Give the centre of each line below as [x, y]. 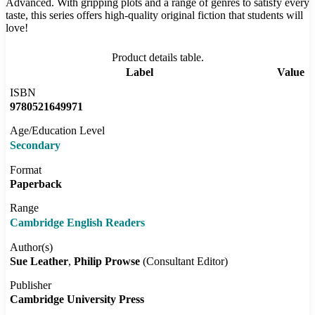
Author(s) [31, 247]
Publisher [31, 285]
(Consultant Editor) [184, 262]
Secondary [35, 146]
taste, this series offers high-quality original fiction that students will [154, 15]
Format [26, 170]
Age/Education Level [57, 131]
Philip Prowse [107, 262]
